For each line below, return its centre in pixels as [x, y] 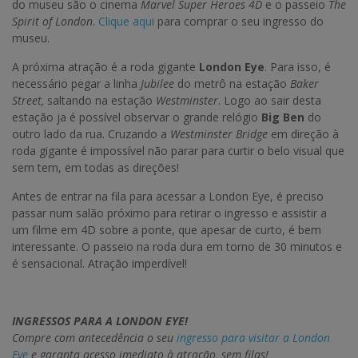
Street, [28, 101]
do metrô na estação [234, 84]
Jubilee [159, 84]
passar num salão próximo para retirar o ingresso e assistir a [169, 213]
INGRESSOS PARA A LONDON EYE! [100, 321]
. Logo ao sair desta [270, 101]
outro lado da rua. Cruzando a [91, 134]
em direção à [303, 134]
